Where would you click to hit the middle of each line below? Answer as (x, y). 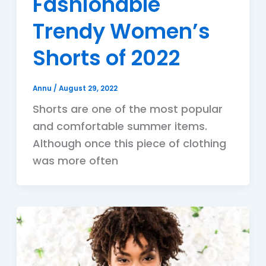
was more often (75, 161)
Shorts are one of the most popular (127, 109)
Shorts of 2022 (106, 58)
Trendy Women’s (121, 31)
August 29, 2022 (88, 88)
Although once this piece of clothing (129, 144)
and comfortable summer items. (120, 126)
